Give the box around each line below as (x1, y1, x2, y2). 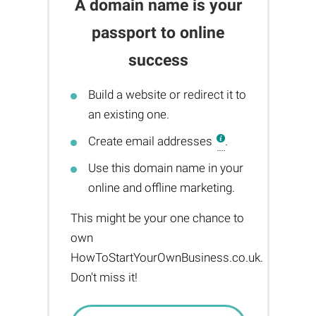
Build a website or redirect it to (87, 87, 246, 102)
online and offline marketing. (87, 181, 235, 195)
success (128, 51, 188, 70)
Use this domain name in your (87, 161, 243, 175)
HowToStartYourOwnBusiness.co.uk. (70, 250, 263, 265)
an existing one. (87, 107, 169, 121)
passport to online (92, 23, 224, 42)
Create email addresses (87, 134, 215, 148)
